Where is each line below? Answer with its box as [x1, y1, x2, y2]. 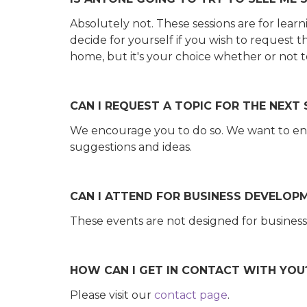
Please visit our [70, 288, 154, 302]
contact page [154, 288, 228, 302]
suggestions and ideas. [70, 140, 192, 153]
